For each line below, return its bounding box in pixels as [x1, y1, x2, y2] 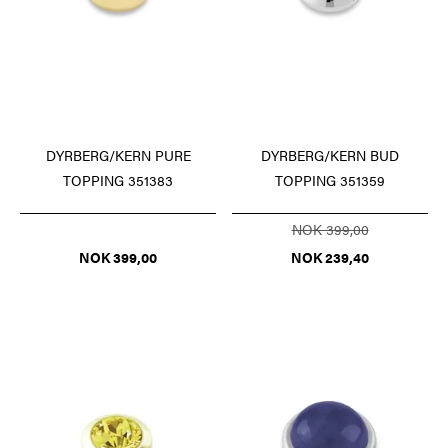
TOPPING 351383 [63, 169, 173, 190]
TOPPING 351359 [275, 169, 385, 190]
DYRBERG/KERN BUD [261, 144, 399, 165]
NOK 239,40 [291, 246, 369, 267]
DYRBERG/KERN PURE [45, 144, 191, 165]
